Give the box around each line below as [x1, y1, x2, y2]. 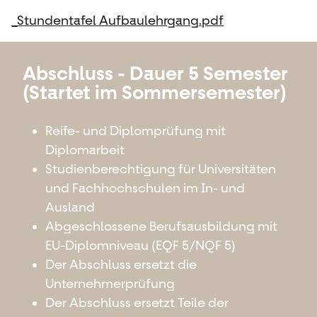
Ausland [45, 199, 95, 215]
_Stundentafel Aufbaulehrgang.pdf [11, 12, 224, 28]
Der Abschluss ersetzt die [45, 256, 197, 272]
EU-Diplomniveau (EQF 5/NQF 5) [45, 237, 236, 253]
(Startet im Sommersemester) [23, 80, 287, 105]
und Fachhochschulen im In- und [45, 180, 245, 196]
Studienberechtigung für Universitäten [45, 161, 276, 177]
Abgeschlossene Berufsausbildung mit [45, 218, 277, 234]
